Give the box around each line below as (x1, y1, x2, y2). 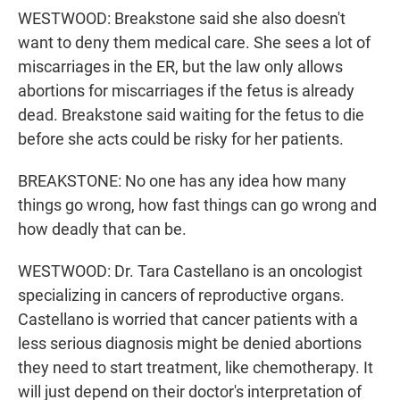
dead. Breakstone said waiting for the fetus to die (18, 105, 364, 125)
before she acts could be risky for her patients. (18, 129, 344, 149)
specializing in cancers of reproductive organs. (18, 286, 345, 305)
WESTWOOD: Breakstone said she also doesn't (18, 9, 346, 29)
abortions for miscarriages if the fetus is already (18, 81, 354, 101)
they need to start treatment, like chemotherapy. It (18, 358, 373, 378)
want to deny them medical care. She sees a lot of (18, 33, 371, 53)
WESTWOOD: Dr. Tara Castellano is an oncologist (18, 262, 362, 281)
